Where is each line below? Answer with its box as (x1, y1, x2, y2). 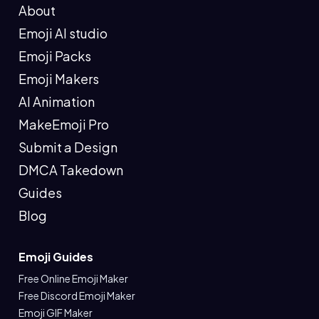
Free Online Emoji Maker (19, 272, 128, 285)
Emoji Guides (19, 249, 93, 264)
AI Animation (19, 93, 95, 110)
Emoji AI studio (19, 25, 108, 41)
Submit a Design (19, 139, 117, 155)
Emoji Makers (19, 70, 99, 87)
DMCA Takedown (19, 162, 123, 178)
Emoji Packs (19, 48, 91, 64)
